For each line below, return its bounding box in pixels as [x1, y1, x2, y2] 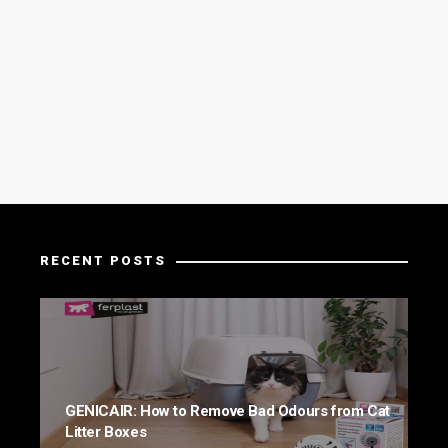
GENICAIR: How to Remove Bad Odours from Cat [65, 401, 390, 420]
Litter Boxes [65, 422, 147, 441]
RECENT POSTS [40, 252, 166, 268]
